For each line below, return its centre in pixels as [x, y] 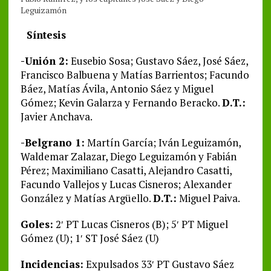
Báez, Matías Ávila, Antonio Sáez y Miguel [117, 89]
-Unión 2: [44, 61]
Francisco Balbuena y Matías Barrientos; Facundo [135, 75]
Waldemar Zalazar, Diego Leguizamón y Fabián [128, 157]
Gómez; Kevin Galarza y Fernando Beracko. [121, 103]
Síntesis [43, 35]
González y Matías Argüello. [87, 198]
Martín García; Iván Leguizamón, [162, 143]
